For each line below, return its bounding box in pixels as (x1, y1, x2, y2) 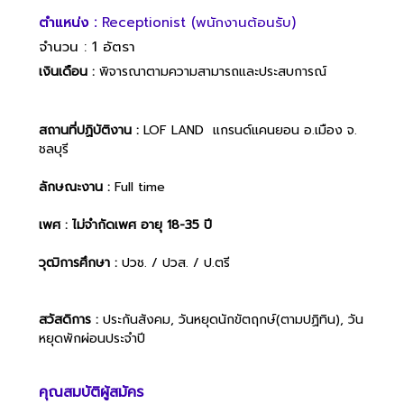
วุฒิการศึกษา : (39, 252, 117, 272)
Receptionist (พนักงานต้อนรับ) (96, 12, 296, 32)
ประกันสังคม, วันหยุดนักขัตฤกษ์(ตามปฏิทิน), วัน (103, 309, 363, 329)
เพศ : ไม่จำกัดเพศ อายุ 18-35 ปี (39, 215, 216, 234)
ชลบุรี (39, 139, 69, 159)
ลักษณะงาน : (39, 177, 110, 197)
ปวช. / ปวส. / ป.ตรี (117, 252, 230, 272)
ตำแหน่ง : (39, 12, 96, 32)
